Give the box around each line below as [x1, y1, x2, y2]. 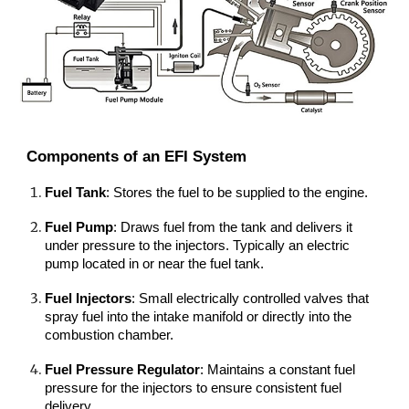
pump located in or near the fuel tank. [45, 257, 265, 272]
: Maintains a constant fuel [200, 362, 356, 378]
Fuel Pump [45, 220, 114, 236]
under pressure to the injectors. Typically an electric [45, 238, 351, 254]
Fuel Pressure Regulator [45, 362, 201, 378]
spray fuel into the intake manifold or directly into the [45, 309, 352, 325]
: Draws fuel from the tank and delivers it [113, 220, 353, 236]
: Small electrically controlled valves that [131, 291, 370, 307]
